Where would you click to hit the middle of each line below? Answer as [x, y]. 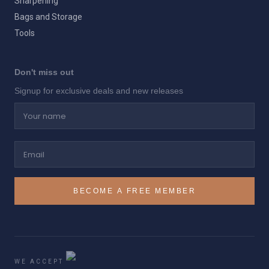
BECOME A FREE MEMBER [134, 191]
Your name [45, 110]
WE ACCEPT [39, 261]
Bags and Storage [48, 17]
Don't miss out [44, 72]
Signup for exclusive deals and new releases [99, 91]
